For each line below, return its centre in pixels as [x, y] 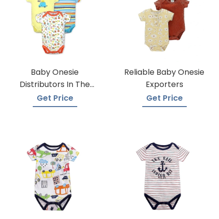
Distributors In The [55, 84]
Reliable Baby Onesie [164, 72]
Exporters [164, 84]
